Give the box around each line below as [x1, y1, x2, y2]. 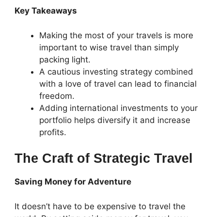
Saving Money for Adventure [15, 177, 131, 187]
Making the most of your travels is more [39, 30, 193, 40]
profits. [39, 127, 66, 137]
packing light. [39, 54, 91, 64]
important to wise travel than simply [39, 42, 179, 52]
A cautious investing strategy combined [39, 66, 193, 77]
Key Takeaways [15, 6, 77, 16]
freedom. [39, 91, 75, 101]
